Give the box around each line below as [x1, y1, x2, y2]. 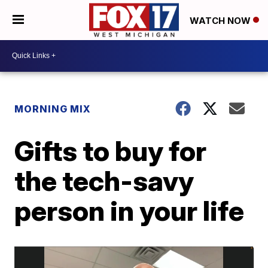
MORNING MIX [14, 102, 92, 115]
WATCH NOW [190, 14, 253, 26]
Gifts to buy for [14, 133, 207, 167]
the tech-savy [14, 163, 194, 197]
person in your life [14, 193, 245, 227]
